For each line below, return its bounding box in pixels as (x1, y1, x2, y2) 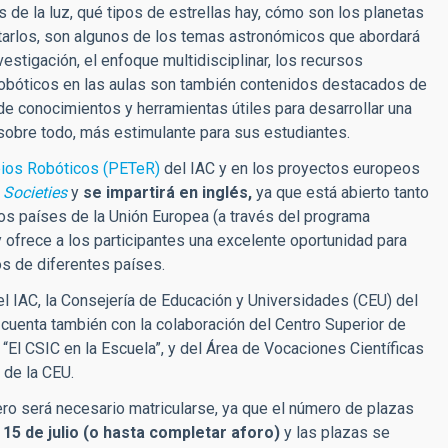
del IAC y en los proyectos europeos (160, 159, 420, 178)
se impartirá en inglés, (83, 183, 252, 202)
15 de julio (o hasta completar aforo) (3, 423, 280, 442)
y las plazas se (280, 423, 390, 442)
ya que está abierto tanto (252, 183, 429, 202)
